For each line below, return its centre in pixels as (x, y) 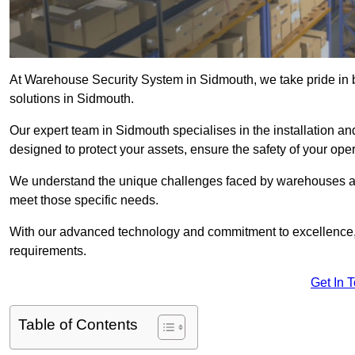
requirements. (48, 251)
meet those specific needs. (84, 200)
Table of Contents (78, 325)
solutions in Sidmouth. (72, 99)
